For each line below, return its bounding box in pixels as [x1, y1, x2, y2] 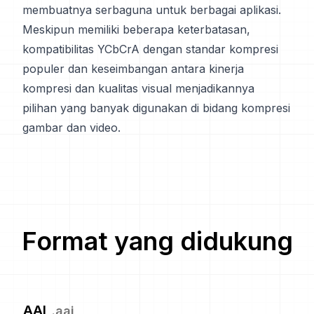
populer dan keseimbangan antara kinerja [22, 62, 244, 76]
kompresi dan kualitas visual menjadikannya [22, 81, 254, 95]
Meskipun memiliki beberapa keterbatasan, [22, 22, 250, 36]
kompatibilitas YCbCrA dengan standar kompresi [22, 42, 278, 56]
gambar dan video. [22, 121, 121, 135]
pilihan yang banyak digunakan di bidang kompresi [22, 101, 290, 115]
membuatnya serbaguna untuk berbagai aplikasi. [22, 3, 281, 17]
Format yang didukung [21, 226, 293, 257]
